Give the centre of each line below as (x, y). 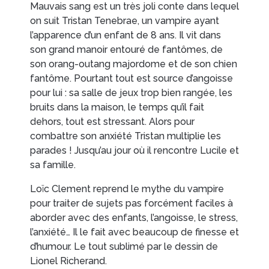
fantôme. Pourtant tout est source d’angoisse (131, 78)
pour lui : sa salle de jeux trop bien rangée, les (131, 92)
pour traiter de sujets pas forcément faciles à (131, 203)
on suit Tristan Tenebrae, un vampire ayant (125, 20)
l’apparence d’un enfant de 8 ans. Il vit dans (125, 35)
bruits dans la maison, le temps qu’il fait (117, 107)
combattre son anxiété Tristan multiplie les (125, 136)
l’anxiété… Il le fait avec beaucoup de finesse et (134, 232)
